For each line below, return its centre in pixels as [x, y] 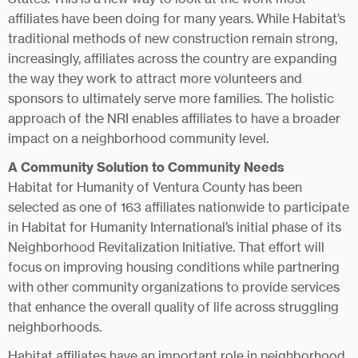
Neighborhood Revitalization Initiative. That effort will [166, 247]
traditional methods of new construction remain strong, [173, 38]
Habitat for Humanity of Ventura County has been [155, 187]
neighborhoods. [55, 327]
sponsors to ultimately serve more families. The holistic [171, 98]
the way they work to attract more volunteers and [155, 78]
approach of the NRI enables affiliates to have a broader [174, 118]
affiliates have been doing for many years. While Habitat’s [177, 18]
